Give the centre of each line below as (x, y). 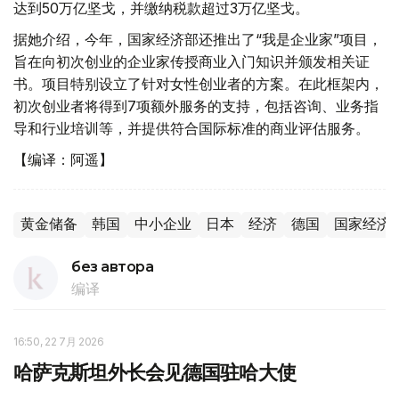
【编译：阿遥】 (63, 160)
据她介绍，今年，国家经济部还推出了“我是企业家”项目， (198, 40)
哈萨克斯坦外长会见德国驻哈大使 (155, 373)
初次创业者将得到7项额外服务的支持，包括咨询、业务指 (196, 106)
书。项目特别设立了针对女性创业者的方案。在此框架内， (199, 84)
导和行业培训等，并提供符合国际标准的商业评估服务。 (191, 129)
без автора (113, 267)
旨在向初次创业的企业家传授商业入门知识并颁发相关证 (191, 62)
